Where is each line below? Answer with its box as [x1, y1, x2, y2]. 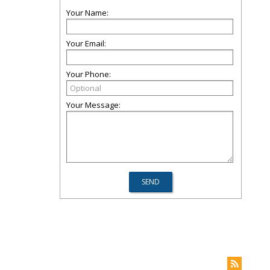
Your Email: [66, 38, 106, 49]
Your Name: [66, 7, 108, 18]
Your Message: [66, 99, 121, 110]
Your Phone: [66, 69, 111, 80]
